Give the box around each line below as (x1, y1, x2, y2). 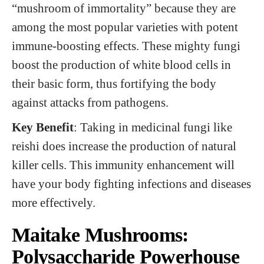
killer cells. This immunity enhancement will (12, 158, 235, 171)
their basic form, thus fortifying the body (12, 77, 216, 90)
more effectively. (12, 196, 95, 209)
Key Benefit (12, 120, 74, 134)
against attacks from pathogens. (12, 95, 169, 109)
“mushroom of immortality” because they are (12, 1, 236, 15)
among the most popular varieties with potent (12, 20, 238, 34)
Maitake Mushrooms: (12, 224, 189, 246)
